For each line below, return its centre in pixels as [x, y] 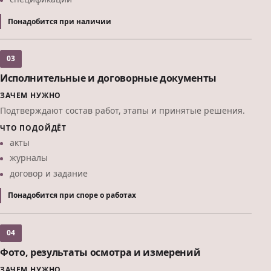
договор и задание [49, 174]
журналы [29, 158]
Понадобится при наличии [60, 21]
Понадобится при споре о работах [72, 195]
